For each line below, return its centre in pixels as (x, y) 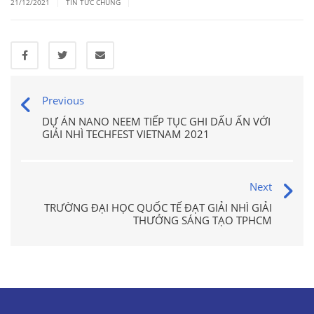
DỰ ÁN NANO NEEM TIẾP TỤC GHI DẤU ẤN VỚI (156, 121)
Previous (63, 100)
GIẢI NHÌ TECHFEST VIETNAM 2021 (126, 134)
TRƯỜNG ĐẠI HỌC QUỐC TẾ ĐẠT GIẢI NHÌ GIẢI (158, 207)
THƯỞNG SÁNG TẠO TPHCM (203, 220)
